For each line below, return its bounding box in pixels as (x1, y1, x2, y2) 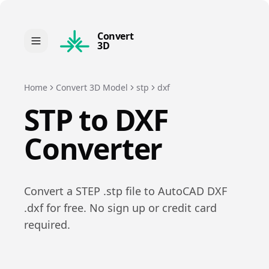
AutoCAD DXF (158, 184, 227, 198)
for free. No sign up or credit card (43, 201, 217, 215)
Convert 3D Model (56, 82, 128, 93)
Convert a (24, 184, 76, 198)
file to (122, 184, 155, 198)
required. (24, 217, 70, 232)
